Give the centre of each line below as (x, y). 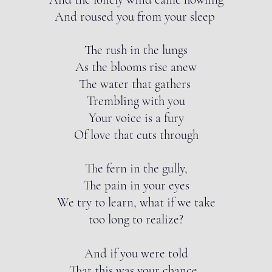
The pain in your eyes (136, 185)
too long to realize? (136, 219)
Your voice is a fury (136, 118)
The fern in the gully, (136, 168)
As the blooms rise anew (136, 67)
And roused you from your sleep (136, 17)
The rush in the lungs (136, 50)
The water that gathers (136, 84)
